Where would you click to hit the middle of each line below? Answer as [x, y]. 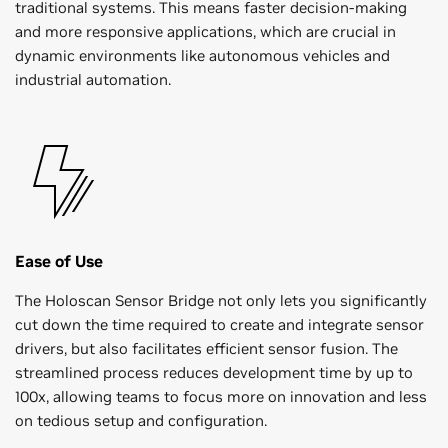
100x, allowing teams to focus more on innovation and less [221, 397]
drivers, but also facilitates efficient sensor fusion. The [206, 349]
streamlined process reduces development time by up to [214, 373]
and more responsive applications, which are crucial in [205, 32]
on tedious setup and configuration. [141, 421]
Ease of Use [59, 261]
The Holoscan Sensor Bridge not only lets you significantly [221, 301]
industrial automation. [93, 80]
